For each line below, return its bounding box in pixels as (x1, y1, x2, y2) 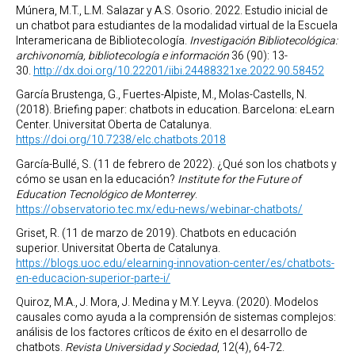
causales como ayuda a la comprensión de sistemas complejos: (16, 309, 336, 326)
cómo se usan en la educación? (16, 170, 177, 188)
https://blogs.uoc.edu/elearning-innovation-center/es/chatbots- (16, 254, 334, 272)
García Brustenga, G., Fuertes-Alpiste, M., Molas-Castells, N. (16, 86, 307, 104)
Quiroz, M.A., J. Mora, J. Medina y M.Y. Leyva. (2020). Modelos (16, 294, 319, 311)
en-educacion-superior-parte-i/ (16, 269, 170, 287)
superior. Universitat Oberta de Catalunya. (16, 239, 220, 257)
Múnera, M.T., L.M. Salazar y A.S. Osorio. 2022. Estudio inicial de (16, 2, 328, 20)
